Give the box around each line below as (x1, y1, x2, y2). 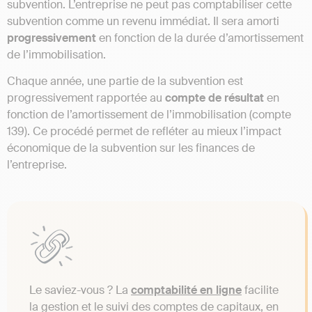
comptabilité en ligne (131, 283, 242, 298)
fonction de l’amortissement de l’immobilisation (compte (7, 107, 291, 123)
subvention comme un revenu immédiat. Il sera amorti (7, 14, 279, 29)
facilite (242, 283, 279, 298)
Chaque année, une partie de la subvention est (7, 74, 243, 89)
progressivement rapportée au (7, 91, 162, 106)
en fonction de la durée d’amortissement (96, 31, 304, 45)
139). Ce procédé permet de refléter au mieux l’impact (7, 124, 281, 139)
